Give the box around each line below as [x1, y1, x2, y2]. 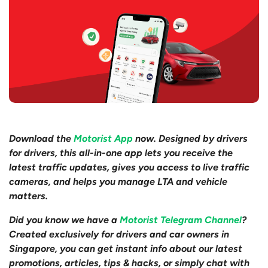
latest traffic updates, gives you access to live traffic [9, 162, 249, 173]
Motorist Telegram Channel [120, 214, 242, 226]
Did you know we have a [9, 214, 120, 226]
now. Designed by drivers [133, 133, 248, 145]
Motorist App [74, 133, 133, 145]
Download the [9, 133, 74, 145]
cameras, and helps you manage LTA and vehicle [9, 176, 227, 188]
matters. [9, 190, 48, 202]
